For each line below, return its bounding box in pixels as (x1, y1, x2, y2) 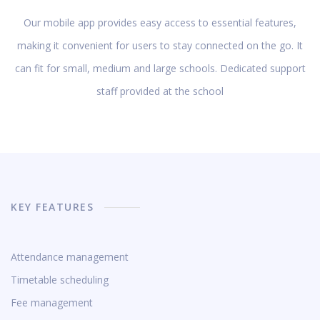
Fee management (11, 296, 93, 309)
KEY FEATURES (11, 200, 94, 214)
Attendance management (11, 250, 129, 264)
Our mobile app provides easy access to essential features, (24, 16, 296, 29)
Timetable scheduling (11, 273, 109, 286)
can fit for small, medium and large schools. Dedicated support (14, 61, 306, 75)
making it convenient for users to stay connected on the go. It (17, 39, 303, 52)
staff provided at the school (96, 84, 224, 98)
